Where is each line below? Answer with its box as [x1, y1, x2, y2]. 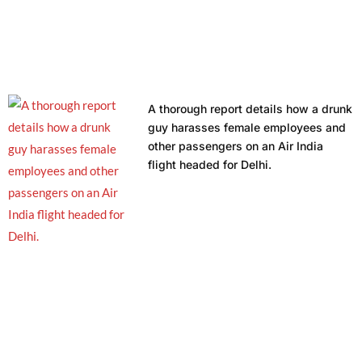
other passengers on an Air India [147, 138, 323, 153]
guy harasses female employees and [147, 120, 346, 134]
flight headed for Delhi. [147, 157, 271, 171]
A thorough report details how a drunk [147, 101, 352, 116]
